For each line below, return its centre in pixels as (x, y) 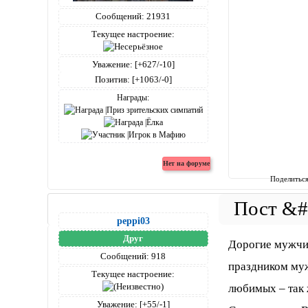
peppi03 (133, 221)
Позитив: (112, 79)
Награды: (133, 97)
